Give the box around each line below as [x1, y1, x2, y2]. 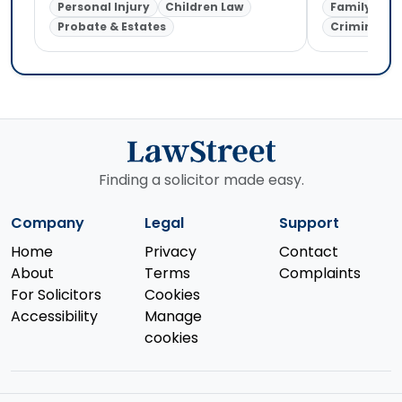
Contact [278, 241, 338, 263]
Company [11, 213, 84, 234]
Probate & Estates [57, 19, 166, 35]
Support [278, 213, 339, 234]
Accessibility [11, 306, 98, 328]
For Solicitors [11, 284, 101, 306]
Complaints [278, 263, 361, 284]
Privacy [144, 241, 197, 263]
